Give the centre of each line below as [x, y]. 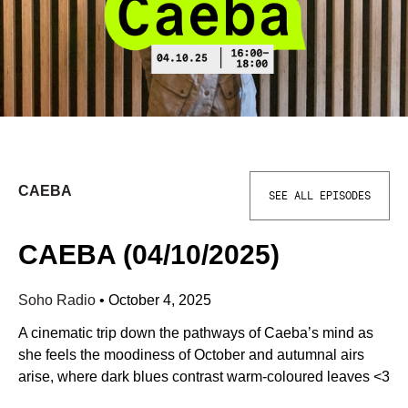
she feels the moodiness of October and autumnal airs [191, 355]
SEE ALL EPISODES [320, 196]
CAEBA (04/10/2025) [149, 255]
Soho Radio [59, 300]
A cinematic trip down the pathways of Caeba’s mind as [196, 333]
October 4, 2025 [160, 300]
